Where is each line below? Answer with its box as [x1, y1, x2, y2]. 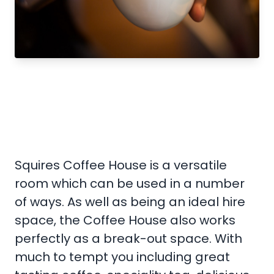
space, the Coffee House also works [15, 212, 235, 229]
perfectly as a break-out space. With [15, 230, 242, 248]
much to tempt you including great [15, 248, 230, 266]
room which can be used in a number [15, 175, 245, 193]
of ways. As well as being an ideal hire [15, 193, 245, 211]
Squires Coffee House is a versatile [15, 157, 227, 174]
